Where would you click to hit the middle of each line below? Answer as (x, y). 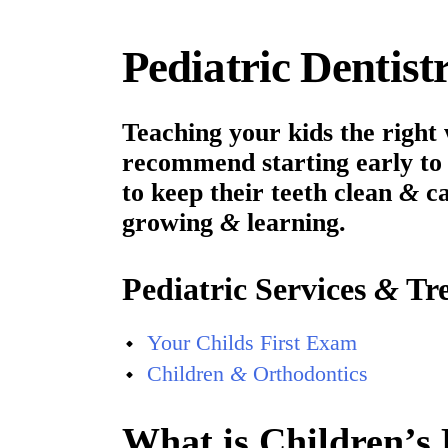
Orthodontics (307, 373)
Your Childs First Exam (252, 342)
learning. (293, 223)
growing (171, 223)
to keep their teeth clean (260, 193)
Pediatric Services (248, 288)
